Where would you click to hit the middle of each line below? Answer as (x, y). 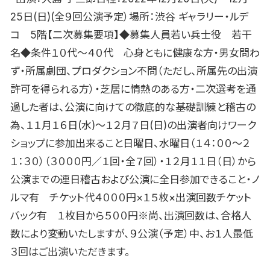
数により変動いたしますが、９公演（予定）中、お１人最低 (132, 234)
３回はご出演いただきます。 (70, 252)
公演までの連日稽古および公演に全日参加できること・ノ (135, 179)
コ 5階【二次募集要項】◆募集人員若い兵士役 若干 (131, 35)
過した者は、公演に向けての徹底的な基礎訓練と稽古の (133, 107)
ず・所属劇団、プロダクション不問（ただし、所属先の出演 (134, 71)
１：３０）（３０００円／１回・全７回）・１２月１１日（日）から (133, 161)
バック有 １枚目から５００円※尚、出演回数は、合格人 (131, 215)
